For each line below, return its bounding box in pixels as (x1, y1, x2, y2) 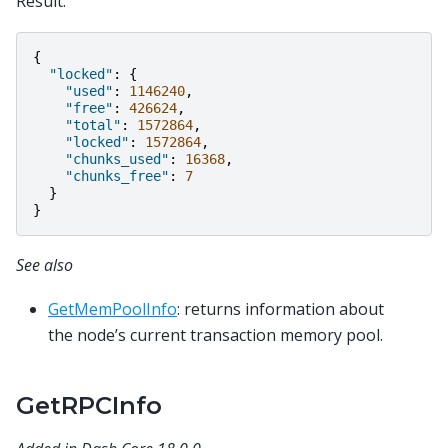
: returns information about (177, 298, 384, 321)
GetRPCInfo (16, 391, 162, 421)
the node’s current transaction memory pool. (48, 324, 383, 347)
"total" (65, 117, 121, 134)
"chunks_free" (65, 168, 169, 185)
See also (16, 254, 73, 277)
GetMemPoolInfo (48, 298, 177, 321)
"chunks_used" (65, 151, 169, 168)
